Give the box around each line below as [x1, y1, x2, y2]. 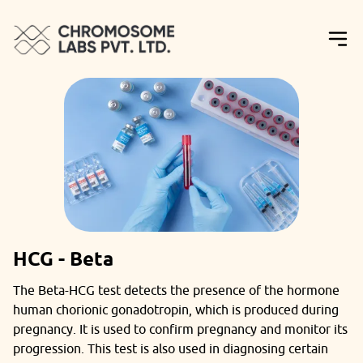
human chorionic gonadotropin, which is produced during [13, 302, 339, 317]
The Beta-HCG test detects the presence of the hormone [13, 283, 340, 297]
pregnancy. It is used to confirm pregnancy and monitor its [13, 322, 348, 336]
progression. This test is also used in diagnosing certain [13, 341, 328, 356]
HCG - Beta [13, 247, 113, 271]
